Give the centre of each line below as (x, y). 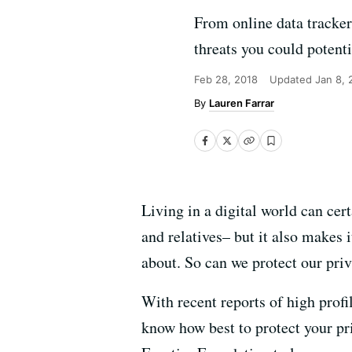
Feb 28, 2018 (226, 79)
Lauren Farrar (242, 103)
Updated (292, 79)
